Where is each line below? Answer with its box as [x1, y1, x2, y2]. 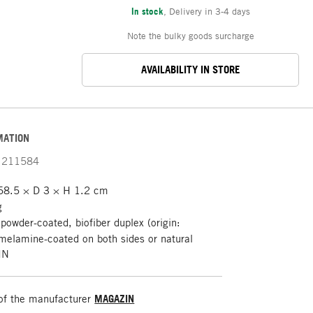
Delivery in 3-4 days [168, 5, 250, 17]
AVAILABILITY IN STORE [140, 63, 240, 77]
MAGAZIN [94, 291, 135, 305]
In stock [131, 4, 163, 17]
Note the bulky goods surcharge [126, 29, 254, 41]
